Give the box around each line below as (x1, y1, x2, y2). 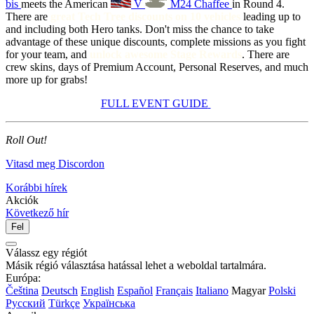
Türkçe (48, 296, 80, 309)
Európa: (6, 271, 41, 284)
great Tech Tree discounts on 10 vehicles (50, 10, 240, 22)
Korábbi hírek (6, 181, 67, 193)
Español (117, 284, 153, 296)
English (81, 284, 114, 296)
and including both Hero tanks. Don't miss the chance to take (6, 22, 274, 35)
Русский (6, 296, 46, 309)
